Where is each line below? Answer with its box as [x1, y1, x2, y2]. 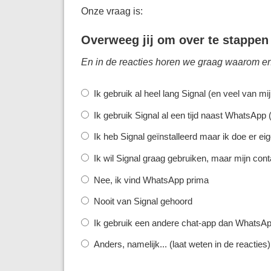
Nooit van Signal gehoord [93, 196, 192, 207]
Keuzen [80, 88, 111, 99]
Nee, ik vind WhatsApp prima [93, 174, 209, 185]
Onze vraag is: [80, 5, 143, 16]
